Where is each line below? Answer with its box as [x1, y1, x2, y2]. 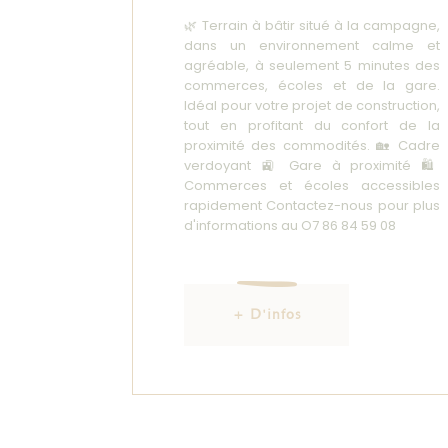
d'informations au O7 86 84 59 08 [184, 216, 397, 236]
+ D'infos [232, 306, 302, 324]
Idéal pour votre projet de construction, [184, 96, 441, 116]
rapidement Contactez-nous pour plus [184, 196, 441, 216]
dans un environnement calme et [184, 36, 441, 56]
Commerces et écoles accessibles [184, 176, 441, 196]
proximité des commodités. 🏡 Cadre [184, 136, 441, 156]
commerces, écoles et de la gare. [184, 76, 441, 96]
